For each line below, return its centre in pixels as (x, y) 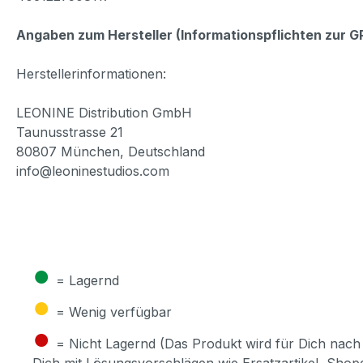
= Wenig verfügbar (114, 312)
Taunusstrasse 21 (70, 132)
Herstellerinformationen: (91, 73)
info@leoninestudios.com (93, 171)
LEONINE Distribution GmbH (104, 112)
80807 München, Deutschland (111, 151)
